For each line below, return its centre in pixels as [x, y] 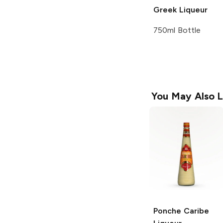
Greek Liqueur [180, 9]
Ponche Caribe [181, 211]
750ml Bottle [177, 30]
